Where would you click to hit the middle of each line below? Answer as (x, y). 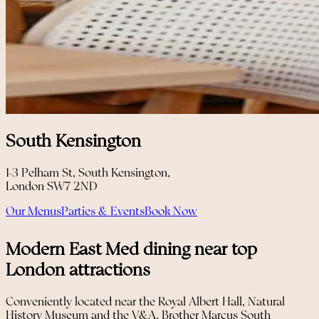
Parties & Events (103, 211)
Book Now (171, 211)
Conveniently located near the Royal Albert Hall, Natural (145, 302)
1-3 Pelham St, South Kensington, (88, 173)
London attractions (78, 271)
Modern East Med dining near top (131, 250)
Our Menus (33, 211)
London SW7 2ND (52, 187)
